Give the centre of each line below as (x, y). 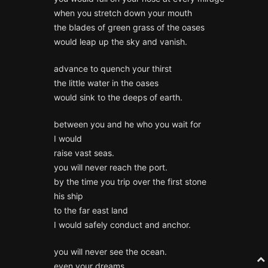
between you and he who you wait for (127, 124)
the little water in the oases (106, 83)
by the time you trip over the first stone (130, 182)
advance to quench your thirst (113, 69)
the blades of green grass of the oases (129, 28)
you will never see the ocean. (110, 252)
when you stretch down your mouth (123, 13)
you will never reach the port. (111, 167)
